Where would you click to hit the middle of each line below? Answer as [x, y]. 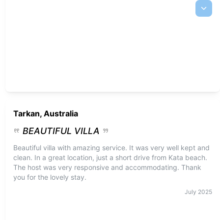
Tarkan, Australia [45, 113]
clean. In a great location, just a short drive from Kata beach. [110, 157]
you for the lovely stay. [50, 177]
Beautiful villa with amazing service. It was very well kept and [111, 148]
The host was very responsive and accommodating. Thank [107, 167]
